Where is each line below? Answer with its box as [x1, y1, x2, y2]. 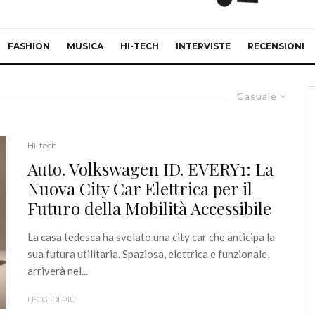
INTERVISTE [176, 41, 231, 51]
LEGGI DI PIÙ [27, 295, 76, 305]
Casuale [237, 90, 277, 102]
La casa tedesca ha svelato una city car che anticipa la [27, 231, 275, 244]
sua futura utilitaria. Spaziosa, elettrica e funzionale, [27, 247, 269, 261]
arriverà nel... [27, 264, 88, 278]
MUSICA [67, 41, 103, 51]
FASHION [8, 41, 50, 51]
